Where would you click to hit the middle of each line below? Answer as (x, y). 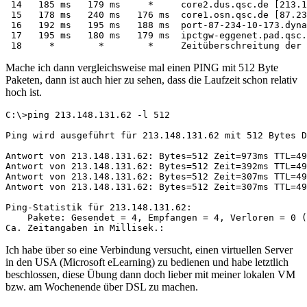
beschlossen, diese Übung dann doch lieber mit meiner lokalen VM (150, 274)
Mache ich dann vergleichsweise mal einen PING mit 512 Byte (142, 67)
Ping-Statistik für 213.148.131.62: (99, 207)
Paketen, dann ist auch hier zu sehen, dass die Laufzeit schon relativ (151, 79)
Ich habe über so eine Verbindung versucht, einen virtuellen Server (149, 249)
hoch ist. (24, 92)
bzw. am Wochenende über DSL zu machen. (102, 286)
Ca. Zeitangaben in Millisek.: (85, 228)
